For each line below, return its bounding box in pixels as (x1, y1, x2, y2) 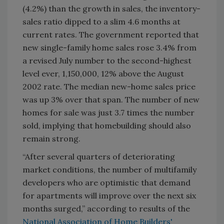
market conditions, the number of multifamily (22, 164, 196, 174)
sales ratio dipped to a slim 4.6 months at (22, 16, 180, 26)
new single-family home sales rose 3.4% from (22, 42, 196, 52)
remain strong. (22, 133, 80, 143)
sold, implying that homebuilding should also (22, 120, 191, 130)
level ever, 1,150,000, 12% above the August (22, 68, 184, 78)
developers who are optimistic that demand (22, 177, 190, 187)
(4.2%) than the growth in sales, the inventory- (22, 3, 200, 13)
